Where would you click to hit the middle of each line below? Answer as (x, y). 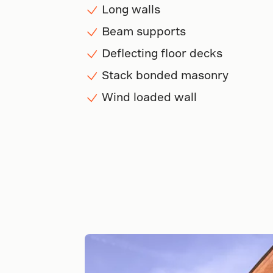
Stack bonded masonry (165, 74)
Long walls (131, 9)
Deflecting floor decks (162, 52)
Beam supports (145, 30)
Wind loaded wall (149, 96)
